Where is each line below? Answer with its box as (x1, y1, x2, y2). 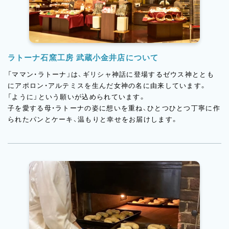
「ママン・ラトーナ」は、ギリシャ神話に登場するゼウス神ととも (8, 71, 214, 79)
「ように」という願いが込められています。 (8, 93, 146, 101)
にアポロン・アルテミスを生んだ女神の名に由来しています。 (8, 82, 208, 90)
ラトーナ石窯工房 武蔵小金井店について (8, 53, 158, 62)
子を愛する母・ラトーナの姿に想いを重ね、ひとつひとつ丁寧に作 (8, 104, 220, 112)
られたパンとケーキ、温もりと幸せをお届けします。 (8, 116, 179, 124)
